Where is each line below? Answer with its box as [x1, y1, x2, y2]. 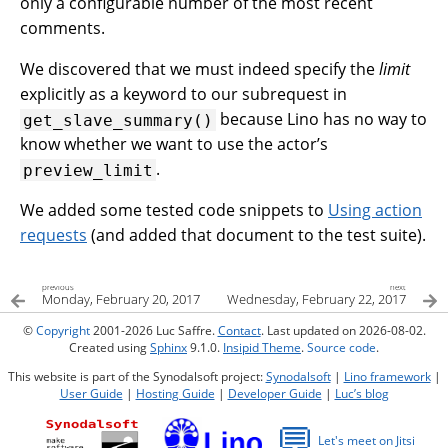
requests [20, 224, 87, 247]
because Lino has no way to [216, 108, 428, 131]
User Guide [59, 385, 123, 403]
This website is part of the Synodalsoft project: [7, 368, 266, 386]
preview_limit [23, 160, 154, 180]
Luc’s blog [334, 385, 389, 403]
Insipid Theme [223, 339, 301, 357]
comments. [20, 17, 105, 40]
